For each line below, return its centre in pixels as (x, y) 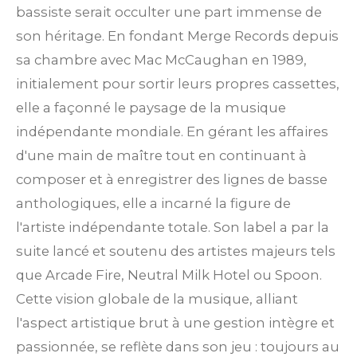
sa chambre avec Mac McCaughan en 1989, (161, 60)
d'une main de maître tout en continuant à (161, 156)
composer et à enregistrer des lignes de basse (172, 180)
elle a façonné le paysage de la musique (151, 108)
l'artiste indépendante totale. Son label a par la (173, 228)
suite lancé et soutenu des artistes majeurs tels (176, 251)
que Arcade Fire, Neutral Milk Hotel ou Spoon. (169, 275)
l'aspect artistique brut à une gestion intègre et (175, 323)
